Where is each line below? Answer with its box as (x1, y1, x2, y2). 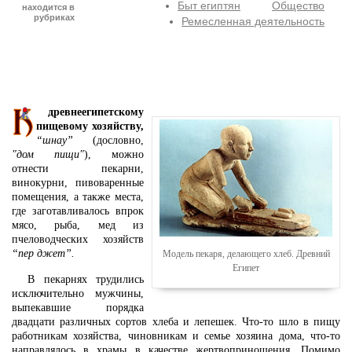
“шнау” (36, 134, 73, 146)
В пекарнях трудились (27, 273, 144, 286)
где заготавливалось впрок (12, 205, 144, 217)
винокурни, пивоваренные (12, 177, 144, 189)
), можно (84, 148, 144, 160)
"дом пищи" (12, 148, 84, 160)
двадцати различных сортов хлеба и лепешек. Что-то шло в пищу (12, 316, 340, 328)
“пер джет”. (12, 247, 75, 259)
